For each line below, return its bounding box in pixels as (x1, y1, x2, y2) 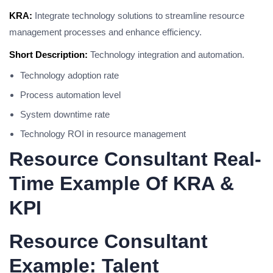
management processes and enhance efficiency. (9, 27, 202, 37)
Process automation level (20, 90, 121, 100)
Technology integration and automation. (88, 49, 244, 60)
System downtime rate (20, 109, 110, 119)
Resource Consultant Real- (9, 148, 261, 170)
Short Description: (9, 49, 88, 60)
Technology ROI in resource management (20, 129, 186, 139)
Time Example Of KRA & (9, 172, 234, 194)
